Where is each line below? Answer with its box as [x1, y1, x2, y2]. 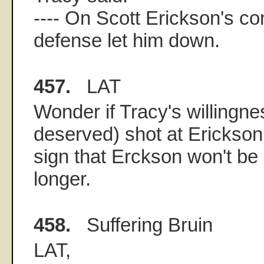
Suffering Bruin [71, 213, 213, 236]
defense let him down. [34, 29, 220, 51]
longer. [34, 167, 91, 190]
